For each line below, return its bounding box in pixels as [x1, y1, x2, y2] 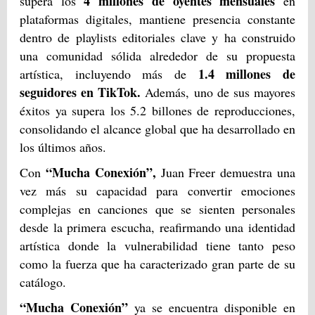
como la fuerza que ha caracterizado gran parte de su [20, 255, 295, 272]
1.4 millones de [186, 64, 295, 83]
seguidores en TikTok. [20, 82, 141, 101]
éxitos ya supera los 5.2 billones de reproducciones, [20, 101, 295, 119]
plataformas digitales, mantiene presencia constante [20, 10, 295, 27]
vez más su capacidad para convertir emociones [20, 181, 295, 199]
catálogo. [20, 273, 66, 290]
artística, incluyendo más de [20, 65, 186, 82]
